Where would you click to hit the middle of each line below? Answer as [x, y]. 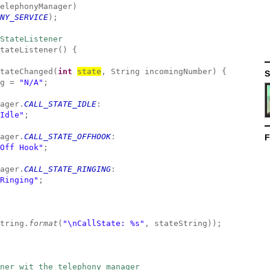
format [43, 223]
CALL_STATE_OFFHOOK [67, 137]
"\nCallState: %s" [104, 223]
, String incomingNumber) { [164, 71]
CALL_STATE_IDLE [60, 104]
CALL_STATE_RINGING [67, 169]
